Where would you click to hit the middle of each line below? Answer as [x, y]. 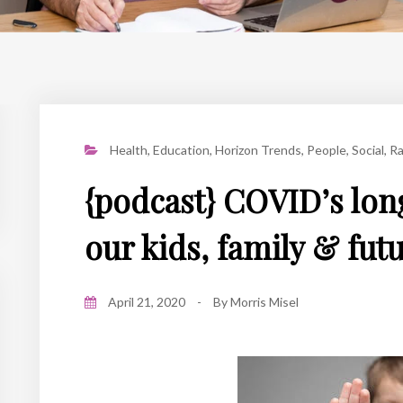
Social [368, 149]
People [327, 149]
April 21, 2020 [147, 301]
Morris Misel [264, 301]
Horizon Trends [258, 149]
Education [181, 149]
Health [129, 149]
